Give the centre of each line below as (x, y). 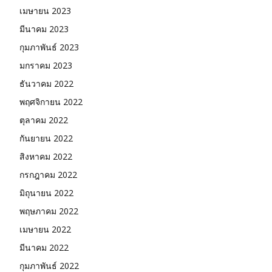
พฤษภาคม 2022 (49, 211)
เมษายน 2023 (45, 10)
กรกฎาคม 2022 (48, 174)
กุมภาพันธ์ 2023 (49, 47)
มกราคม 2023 (46, 65)
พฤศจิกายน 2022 (51, 101)
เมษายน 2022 (45, 229)
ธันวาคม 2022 (46, 83)
